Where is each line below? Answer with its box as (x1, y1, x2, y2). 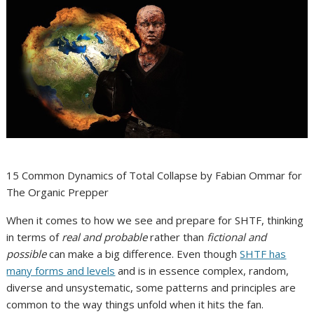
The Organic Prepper (6, 185, 109, 200)
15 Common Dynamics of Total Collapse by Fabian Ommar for (6, 168, 303, 183)
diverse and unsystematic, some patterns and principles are (6, 280, 296, 295)
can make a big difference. (46, 247, 177, 261)
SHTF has (240, 247, 287, 261)
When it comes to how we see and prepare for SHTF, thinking (6, 213, 304, 228)
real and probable (62, 230, 148, 245)
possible (6, 247, 47, 261)
